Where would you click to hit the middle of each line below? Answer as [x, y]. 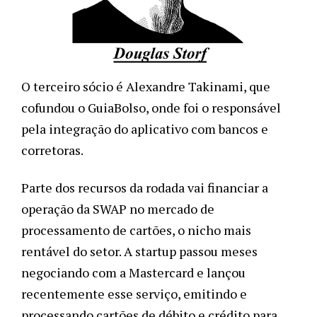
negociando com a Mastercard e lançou [133, 272]
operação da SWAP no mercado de [118, 208]
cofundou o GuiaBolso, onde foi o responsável [151, 108]
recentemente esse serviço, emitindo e [134, 293]
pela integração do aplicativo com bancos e [145, 129]
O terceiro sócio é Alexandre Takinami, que [146, 87]
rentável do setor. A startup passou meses [139, 251]
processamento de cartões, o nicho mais [136, 230]
